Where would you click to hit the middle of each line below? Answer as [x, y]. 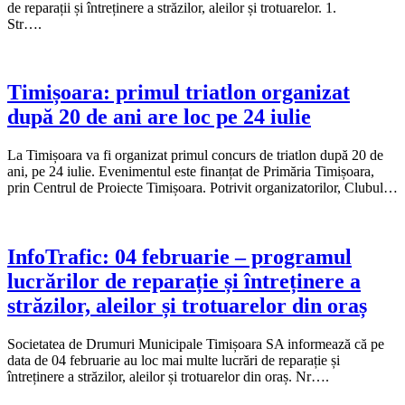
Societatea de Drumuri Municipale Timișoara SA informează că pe [196, 344]
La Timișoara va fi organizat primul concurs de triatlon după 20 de [195, 155]
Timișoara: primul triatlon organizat [179, 93]
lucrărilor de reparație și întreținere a [184, 282]
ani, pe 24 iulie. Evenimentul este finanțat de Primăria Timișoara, [191, 172]
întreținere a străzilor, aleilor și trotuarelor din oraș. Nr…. [168, 377]
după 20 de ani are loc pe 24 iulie [159, 117]
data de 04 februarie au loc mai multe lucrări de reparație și [174, 361]
